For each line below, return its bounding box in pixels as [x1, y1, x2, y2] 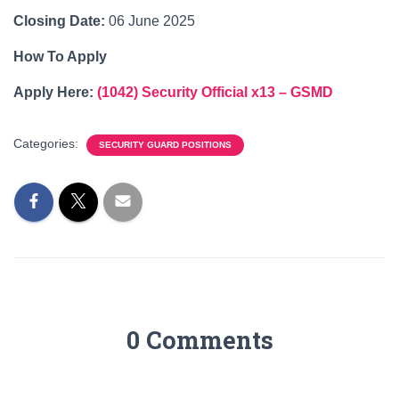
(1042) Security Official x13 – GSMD [97, 85, 333, 101]
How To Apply [13, 49, 107, 65]
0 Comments [126, 324, 273, 356]
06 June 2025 [105, 13, 195, 29]
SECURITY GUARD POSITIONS [99, 140, 232, 151]
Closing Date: [13, 13, 105, 29]
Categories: [13, 136, 82, 151]
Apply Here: [13, 85, 97, 101]
